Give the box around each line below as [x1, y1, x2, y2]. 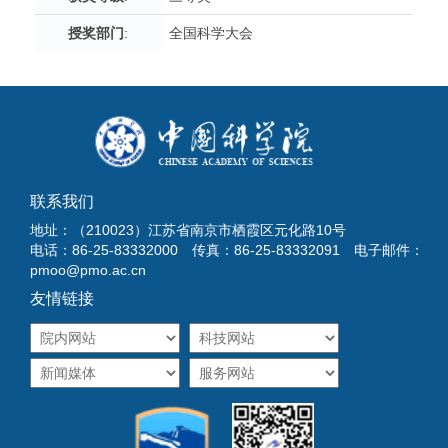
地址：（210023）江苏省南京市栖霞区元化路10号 [30, 222, 346, 239]
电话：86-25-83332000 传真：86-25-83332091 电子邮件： [30, 242, 424, 259]
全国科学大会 [169, 25, 253, 41]
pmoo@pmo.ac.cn [30, 262, 146, 279]
